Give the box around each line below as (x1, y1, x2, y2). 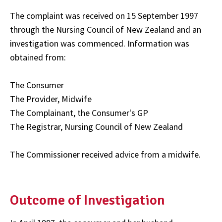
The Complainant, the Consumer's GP (10, 107, 148, 118)
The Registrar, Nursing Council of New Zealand (10, 120, 183, 132)
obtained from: (10, 51, 66, 63)
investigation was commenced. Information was (10, 37, 189, 49)
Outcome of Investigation (10, 191, 174, 209)
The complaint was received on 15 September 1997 (10, 9, 198, 21)
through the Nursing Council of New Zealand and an (10, 23, 201, 35)
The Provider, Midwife (10, 93, 92, 105)
